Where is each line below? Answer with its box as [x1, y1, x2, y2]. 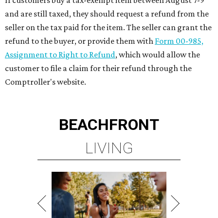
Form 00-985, [155, 36, 203, 46]
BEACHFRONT [59, 115, 159, 134]
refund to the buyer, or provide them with [5, 36, 153, 46]
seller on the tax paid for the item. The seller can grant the [5, 22, 212, 33]
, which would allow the [115, 50, 200, 60]
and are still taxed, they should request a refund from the [5, 9, 209, 19]
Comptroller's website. [5, 77, 86, 87]
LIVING [85, 139, 133, 158]
